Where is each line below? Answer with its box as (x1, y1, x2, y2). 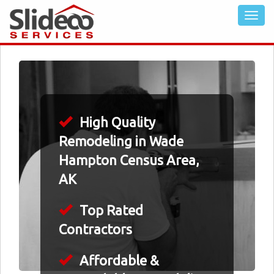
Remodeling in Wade (59, 133, 183, 149)
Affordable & (76, 253, 159, 268)
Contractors (59, 221, 132, 237)
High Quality (76, 114, 155, 130)
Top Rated (76, 202, 143, 218)
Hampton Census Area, (59, 152, 199, 168)
